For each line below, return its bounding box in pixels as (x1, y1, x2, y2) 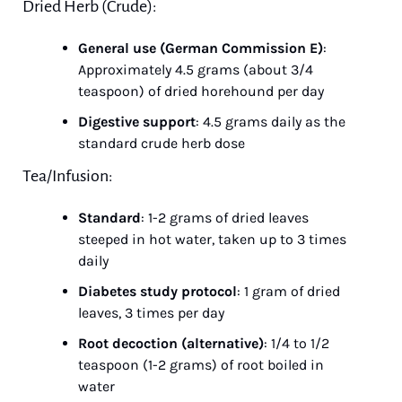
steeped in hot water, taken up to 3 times (78, 231, 346, 248)
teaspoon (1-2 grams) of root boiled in (78, 356, 324, 373)
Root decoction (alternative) (78, 335, 264, 352)
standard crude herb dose (78, 135, 245, 152)
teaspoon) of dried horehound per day (78, 83, 324, 100)
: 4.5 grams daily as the (196, 113, 345, 130)
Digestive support (78, 113, 196, 130)
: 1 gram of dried (237, 283, 340, 300)
